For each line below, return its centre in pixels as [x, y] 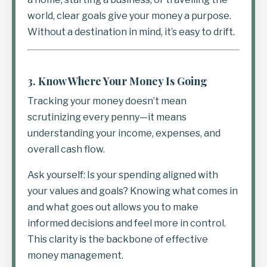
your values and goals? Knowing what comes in [133, 191]
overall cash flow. [66, 149]
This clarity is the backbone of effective [118, 239]
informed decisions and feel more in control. [127, 223]
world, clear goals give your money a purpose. [129, 15]
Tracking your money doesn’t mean [107, 101]
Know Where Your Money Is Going [123, 81]
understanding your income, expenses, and [124, 133]
